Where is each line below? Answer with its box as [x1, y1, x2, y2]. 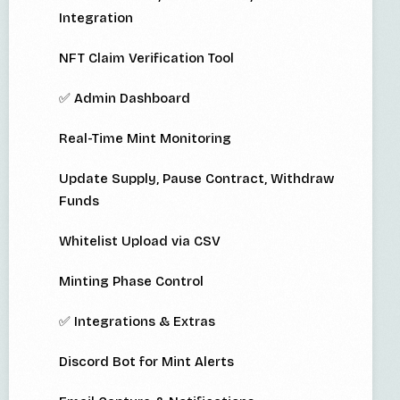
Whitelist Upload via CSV [59, 233, 221, 250]
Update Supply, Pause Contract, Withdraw [59, 171, 334, 187]
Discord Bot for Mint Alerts [59, 354, 234, 371]
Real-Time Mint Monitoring [59, 130, 231, 147]
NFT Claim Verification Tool [59, 50, 234, 67]
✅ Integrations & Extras [59, 313, 215, 330]
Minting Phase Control [59, 273, 204, 290]
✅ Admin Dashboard [59, 90, 190, 107]
